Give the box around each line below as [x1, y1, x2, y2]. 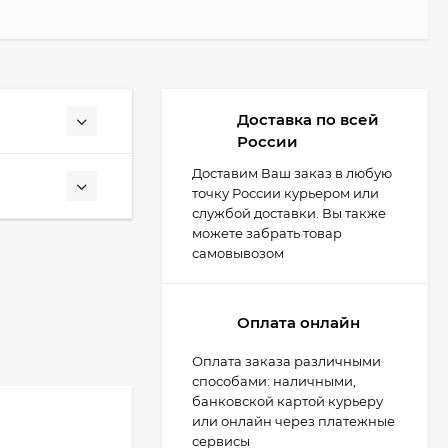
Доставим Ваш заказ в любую [192, 165, 392, 181]
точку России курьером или [192, 185, 379, 201]
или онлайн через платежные [192, 413, 395, 429]
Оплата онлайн [237, 312, 360, 332]
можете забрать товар [192, 225, 342, 241]
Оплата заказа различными [192, 353, 381, 369]
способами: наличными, [192, 373, 356, 389]
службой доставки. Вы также [192, 205, 386, 221]
